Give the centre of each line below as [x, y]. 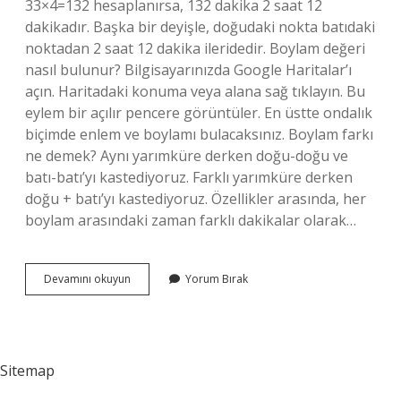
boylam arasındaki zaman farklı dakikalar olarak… [191, 220]
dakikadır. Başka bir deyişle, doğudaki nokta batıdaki [200, 27]
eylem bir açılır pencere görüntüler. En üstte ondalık [199, 113]
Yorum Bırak [217, 279]
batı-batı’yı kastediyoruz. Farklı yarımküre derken [189, 177]
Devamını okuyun [87, 279]
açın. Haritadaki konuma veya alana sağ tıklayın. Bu [195, 91]
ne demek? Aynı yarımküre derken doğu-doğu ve [187, 156]
